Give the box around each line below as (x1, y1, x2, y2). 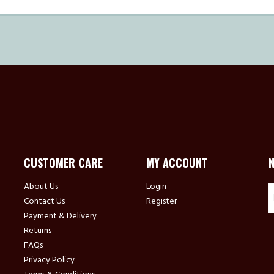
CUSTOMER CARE (23, 155, 103, 171)
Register (146, 194, 177, 209)
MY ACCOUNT (146, 155, 208, 171)
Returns (23, 224, 51, 238)
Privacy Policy (23, 253, 75, 267)
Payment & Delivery (23, 209, 97, 223)
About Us (23, 180, 58, 194)
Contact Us (23, 194, 65, 209)
